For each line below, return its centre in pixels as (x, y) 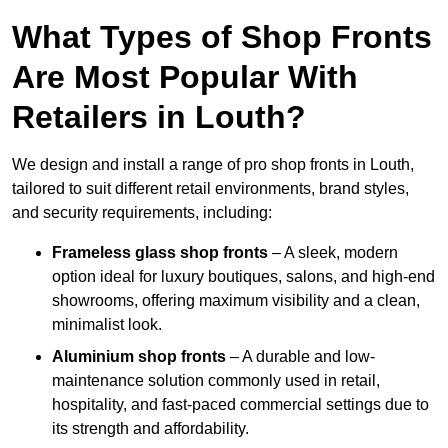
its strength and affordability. (150, 429)
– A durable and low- (300, 357)
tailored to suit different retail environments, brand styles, (210, 189)
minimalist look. (107, 325)
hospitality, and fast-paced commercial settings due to (240, 405)
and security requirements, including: (142, 213)
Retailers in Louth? (159, 117)
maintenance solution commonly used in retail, (216, 381)
